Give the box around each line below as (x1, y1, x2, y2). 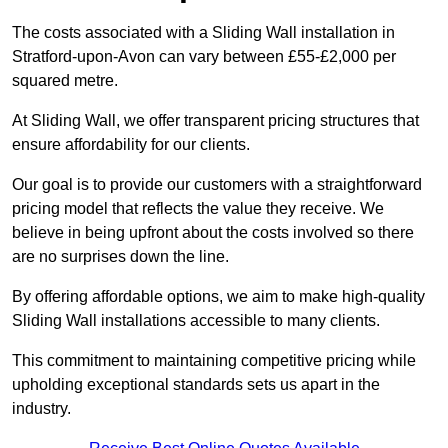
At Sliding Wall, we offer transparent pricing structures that (12, 112, 419, 130)
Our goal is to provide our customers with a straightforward (12, 176, 422, 194)
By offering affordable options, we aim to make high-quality (12, 288, 425, 306)
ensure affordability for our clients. (12, 136, 250, 154)
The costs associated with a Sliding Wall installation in (12, 24, 395, 42)
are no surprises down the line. (12, 248, 233, 266)
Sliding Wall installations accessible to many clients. (12, 312, 384, 330)
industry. (12, 400, 71, 418)
